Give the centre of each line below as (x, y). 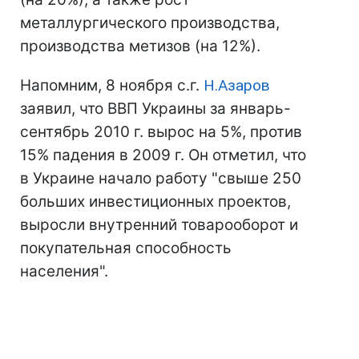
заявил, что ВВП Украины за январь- (155, 109)
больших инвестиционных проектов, (155, 202)
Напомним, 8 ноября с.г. (112, 85)
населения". (64, 271)
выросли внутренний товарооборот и (159, 225)
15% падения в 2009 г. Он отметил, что (163, 155)
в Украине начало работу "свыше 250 (161, 178)
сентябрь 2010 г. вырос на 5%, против (161, 132)
